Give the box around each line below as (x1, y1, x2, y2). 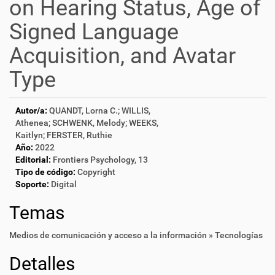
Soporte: (15, 179, 49, 189)
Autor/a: (15, 106, 47, 115)
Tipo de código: (15, 167, 76, 177)
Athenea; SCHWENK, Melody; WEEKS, (15, 118, 158, 128)
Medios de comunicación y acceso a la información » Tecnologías (9, 230, 263, 240)
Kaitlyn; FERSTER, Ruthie (15, 130, 112, 140)
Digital (51, 179, 77, 189)
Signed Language (9, 19, 179, 45)
